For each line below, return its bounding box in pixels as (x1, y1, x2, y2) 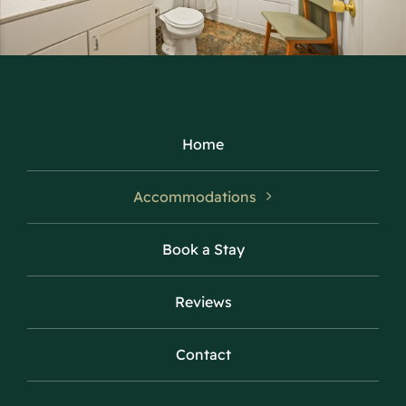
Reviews (174, 292, 232, 311)
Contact (175, 344, 231, 363)
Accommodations (133, 187, 256, 206)
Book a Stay (161, 239, 245, 258)
